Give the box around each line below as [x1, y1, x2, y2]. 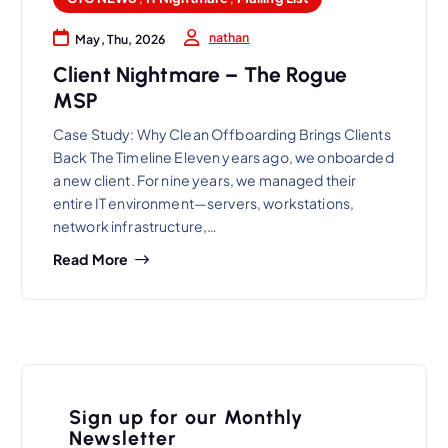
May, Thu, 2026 [75, 30, 166, 47]
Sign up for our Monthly [68, 404, 303, 429]
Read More [52, 250, 129, 269]
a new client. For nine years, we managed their [52, 171, 357, 190]
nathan [208, 29, 250, 46]
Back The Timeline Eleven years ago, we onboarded [52, 148, 394, 167]
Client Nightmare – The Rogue [52, 61, 347, 87]
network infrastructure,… [52, 217, 218, 236]
